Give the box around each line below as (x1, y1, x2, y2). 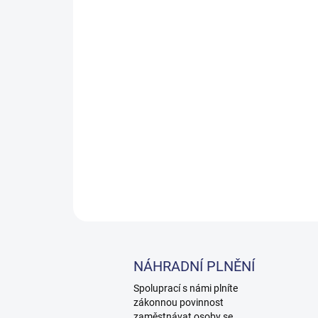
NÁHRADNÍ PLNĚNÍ (133, 258, 255, 275)
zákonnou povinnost (133, 297, 224, 308)
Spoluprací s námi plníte (133, 283, 238, 294)
